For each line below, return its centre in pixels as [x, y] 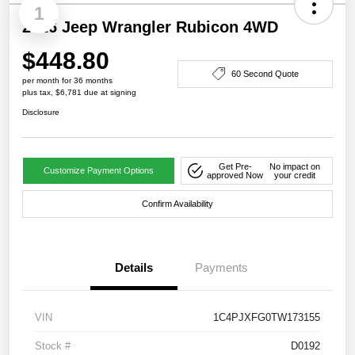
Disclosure [41, 113]
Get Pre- [235, 166]
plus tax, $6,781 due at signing [79, 93]
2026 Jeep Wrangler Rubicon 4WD [150, 27]
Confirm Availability [177, 204]
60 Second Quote [265, 73]
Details [134, 268]
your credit [295, 175]
